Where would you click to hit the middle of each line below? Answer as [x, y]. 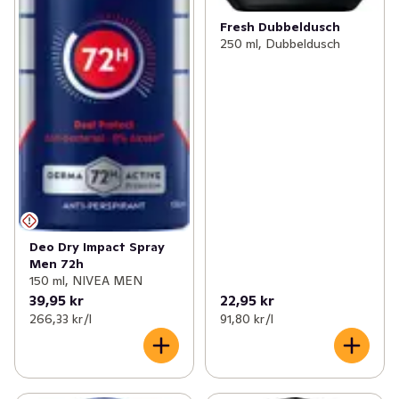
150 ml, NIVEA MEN [86, 281]
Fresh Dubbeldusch [280, 26]
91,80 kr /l [246, 319]
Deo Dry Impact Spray [97, 247]
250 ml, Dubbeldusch [280, 43]
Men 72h [57, 264]
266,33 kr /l [61, 319]
